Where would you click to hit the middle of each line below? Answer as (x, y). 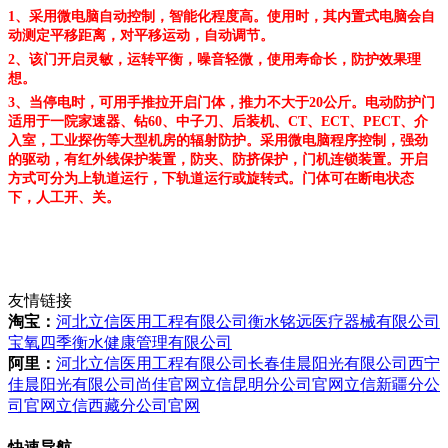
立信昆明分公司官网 (272, 384)
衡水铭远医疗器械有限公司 (344, 321)
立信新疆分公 (392, 384)
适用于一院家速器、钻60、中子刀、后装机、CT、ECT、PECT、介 (218, 121)
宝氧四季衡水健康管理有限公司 (120, 342)
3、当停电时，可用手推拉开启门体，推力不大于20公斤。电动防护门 (221, 102)
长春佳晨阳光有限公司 (328, 363)
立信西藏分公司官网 (128, 405)
